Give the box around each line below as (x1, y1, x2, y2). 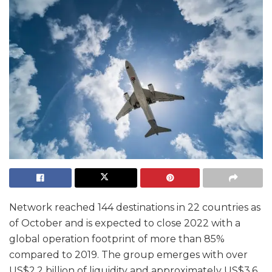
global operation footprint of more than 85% (9, 233, 225, 245)
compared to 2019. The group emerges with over (9, 248, 248, 260)
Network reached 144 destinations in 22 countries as (9, 201, 260, 213)
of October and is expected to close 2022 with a (9, 217, 240, 229)
